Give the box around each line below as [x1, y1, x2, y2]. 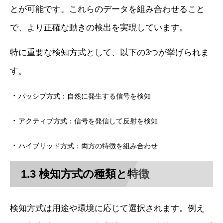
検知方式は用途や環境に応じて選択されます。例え [10, 203, 205, 213]
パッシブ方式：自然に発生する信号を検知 [18, 92, 151, 100]
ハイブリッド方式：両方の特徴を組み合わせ [18, 141, 158, 150]
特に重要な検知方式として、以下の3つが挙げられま [10, 47, 209, 57]
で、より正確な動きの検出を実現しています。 [10, 22, 188, 32]
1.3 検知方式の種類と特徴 [21, 167, 150, 180]
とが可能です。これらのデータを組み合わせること [10, 4, 205, 14]
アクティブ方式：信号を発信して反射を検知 [18, 116, 158, 125]
